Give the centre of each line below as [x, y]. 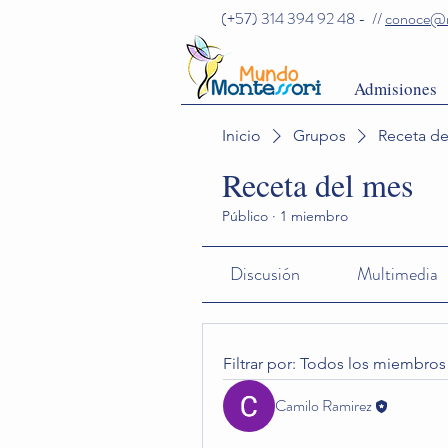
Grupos [319, 135]
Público [245, 216]
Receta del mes [317, 184]
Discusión [265, 274]
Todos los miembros [373, 363]
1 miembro [314, 216]
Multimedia [397, 274]
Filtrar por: [259, 363]
